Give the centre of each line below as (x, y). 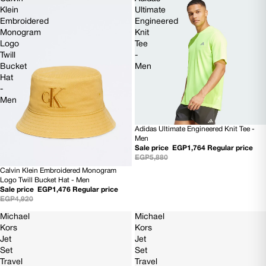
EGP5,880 (151, 158)
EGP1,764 (189, 148)
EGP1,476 (54, 190)
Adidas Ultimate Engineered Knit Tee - (194, 129)
